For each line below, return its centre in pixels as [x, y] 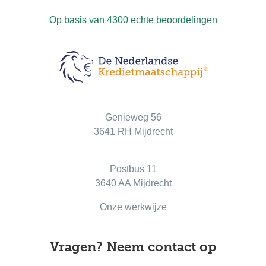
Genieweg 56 [133, 117]
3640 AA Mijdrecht [133, 183]
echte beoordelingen [172, 20]
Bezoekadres [133, 93]
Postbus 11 [133, 169]
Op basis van [78, 20]
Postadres [133, 144]
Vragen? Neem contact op [133, 246]
